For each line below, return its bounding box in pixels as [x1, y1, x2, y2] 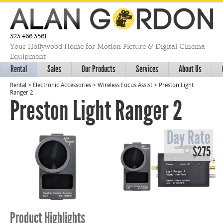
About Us [179, 63, 202, 75]
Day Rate [167, 127, 211, 148]
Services [136, 63, 158, 75]
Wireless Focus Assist [98, 82, 152, 89]
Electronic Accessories [33, 82, 91, 89]
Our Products [82, 63, 115, 75]
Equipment [10, 52, 46, 61]
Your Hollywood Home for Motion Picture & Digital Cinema [10, 42, 205, 51]
